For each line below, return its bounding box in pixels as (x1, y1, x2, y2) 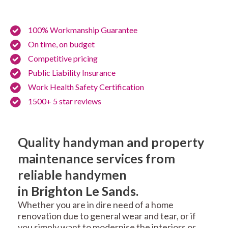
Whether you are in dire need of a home (18, 199, 174, 211)
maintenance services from (18, 151, 175, 166)
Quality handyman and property (18, 134, 204, 150)
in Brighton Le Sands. (18, 183, 138, 199)
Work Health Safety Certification (28, 82, 144, 92)
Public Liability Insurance (28, 68, 116, 78)
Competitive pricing (28, 53, 98, 64)
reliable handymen (18, 167, 127, 183)
